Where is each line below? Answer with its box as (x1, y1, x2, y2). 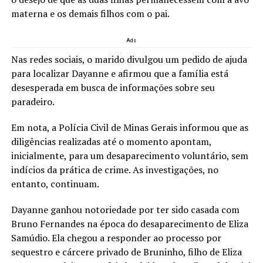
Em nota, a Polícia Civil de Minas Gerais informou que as (11, 121, 248, 134)
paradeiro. (11, 95, 55, 109)
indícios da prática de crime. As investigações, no (11, 163, 218, 177)
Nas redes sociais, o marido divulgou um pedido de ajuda (11, 53, 247, 66)
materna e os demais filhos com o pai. (11, 7, 170, 21)
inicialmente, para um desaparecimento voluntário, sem (11, 149, 248, 163)
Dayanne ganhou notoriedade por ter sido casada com (11, 203, 240, 217)
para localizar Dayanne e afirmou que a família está (11, 67, 228, 80)
